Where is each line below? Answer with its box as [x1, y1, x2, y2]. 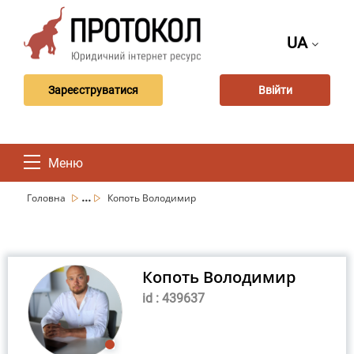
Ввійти [258, 83, 292, 96]
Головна [27, 191, 68, 205]
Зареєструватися [48, 83, 138, 96]
